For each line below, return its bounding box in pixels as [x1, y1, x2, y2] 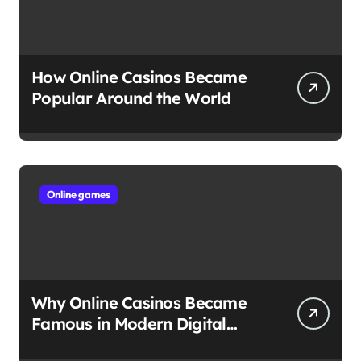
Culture [31, 334, 88, 355]
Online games [47, 188, 110, 201]
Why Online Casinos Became [31, 293, 247, 313]
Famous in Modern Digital [31, 313, 226, 334]
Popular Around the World [31, 88, 231, 109]
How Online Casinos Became [31, 67, 247, 88]
